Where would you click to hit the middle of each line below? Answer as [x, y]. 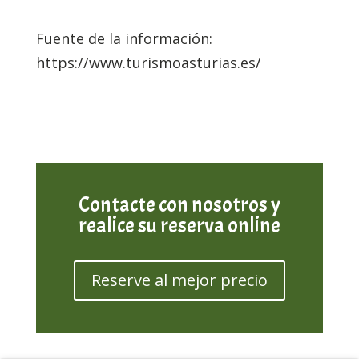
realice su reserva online [179, 225]
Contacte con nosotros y [179, 204]
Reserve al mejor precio [179, 280]
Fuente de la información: [124, 38]
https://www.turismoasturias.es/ [148, 62]
